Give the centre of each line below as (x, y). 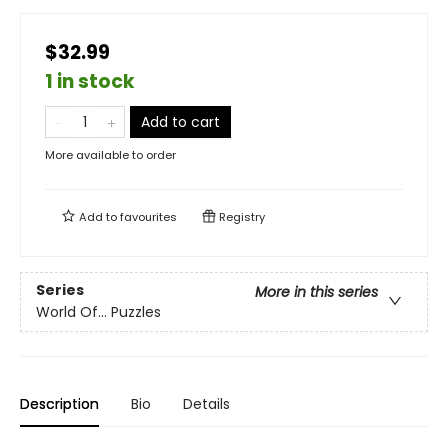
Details (206, 404)
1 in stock (90, 81)
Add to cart (180, 122)
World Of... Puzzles (98, 312)
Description (59, 404)
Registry (240, 217)
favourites (148, 217)
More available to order (110, 155)
